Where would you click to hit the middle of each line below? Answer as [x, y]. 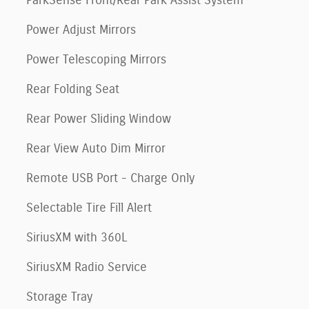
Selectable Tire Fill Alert [89, 208]
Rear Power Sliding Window [99, 119]
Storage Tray [59, 297]
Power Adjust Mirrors [81, 30]
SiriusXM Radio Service [87, 267]
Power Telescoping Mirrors [96, 60]
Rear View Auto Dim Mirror [96, 149]
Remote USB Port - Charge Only [110, 178]
